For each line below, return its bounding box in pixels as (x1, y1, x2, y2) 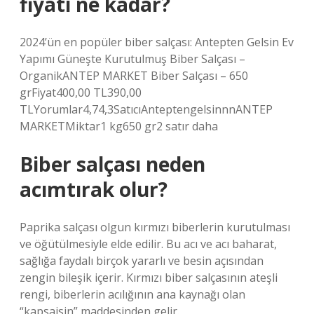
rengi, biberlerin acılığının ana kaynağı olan (20, 287, 245, 302)
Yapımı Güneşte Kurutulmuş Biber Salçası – (20, 51, 245, 67)
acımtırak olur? (20, 176, 168, 203)
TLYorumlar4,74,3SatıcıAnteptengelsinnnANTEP (20, 102, 273, 117)
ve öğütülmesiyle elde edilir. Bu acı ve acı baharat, (20, 236, 277, 252)
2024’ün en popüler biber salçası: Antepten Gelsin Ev (20, 34, 294, 50)
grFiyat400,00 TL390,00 (20, 85, 142, 100)
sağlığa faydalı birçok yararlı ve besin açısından (20, 253, 264, 268)
